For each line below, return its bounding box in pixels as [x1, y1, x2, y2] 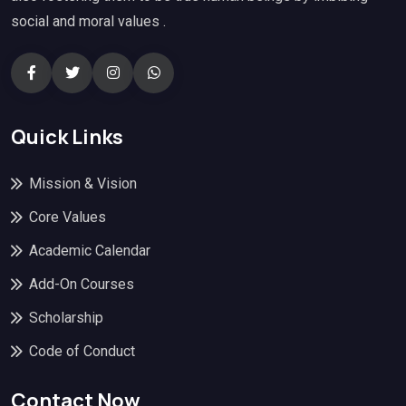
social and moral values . [11, 12, 166, 30]
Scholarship [29, 309, 103, 327]
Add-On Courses [29, 275, 134, 294]
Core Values [29, 208, 106, 227]
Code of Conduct [29, 343, 135, 361]
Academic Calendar [29, 242, 150, 260]
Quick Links [11, 123, 123, 151]
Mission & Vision [29, 175, 137, 193]
